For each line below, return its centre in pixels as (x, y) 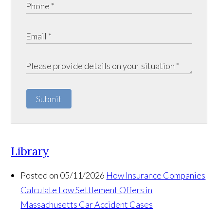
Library (30, 151)
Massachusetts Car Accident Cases (87, 205)
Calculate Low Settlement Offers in (87, 190)
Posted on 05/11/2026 (63, 175)
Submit (49, 99)
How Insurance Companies (156, 175)
